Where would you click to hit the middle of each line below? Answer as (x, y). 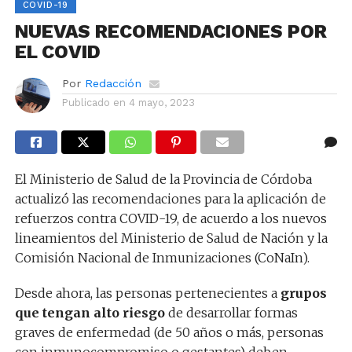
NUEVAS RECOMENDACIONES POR (170, 31)
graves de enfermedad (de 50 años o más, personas (169, 332)
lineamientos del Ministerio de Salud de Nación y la (171, 238)
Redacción (113, 83)
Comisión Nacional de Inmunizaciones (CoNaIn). (162, 257)
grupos (303, 293)
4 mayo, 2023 (161, 102)
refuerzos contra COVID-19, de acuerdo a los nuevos (170, 218)
